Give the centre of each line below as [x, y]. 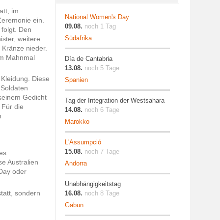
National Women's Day [97, 17]
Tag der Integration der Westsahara [115, 100]
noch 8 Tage [102, 193]
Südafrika [78, 38]
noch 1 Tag [100, 26]
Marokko [77, 122]
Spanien [76, 80]
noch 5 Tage [102, 68]
